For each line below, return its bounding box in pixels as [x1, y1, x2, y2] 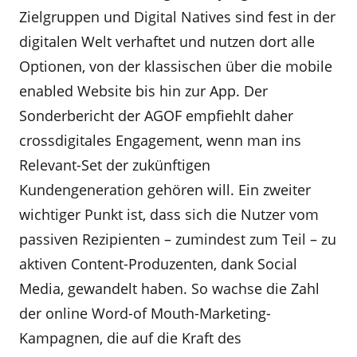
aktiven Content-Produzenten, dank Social [19, 254, 297, 273]
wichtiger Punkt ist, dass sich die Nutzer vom [19, 205, 319, 224]
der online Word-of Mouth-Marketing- [19, 304, 271, 323]
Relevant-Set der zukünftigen [19, 155, 210, 175]
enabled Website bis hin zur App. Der [19, 81, 268, 100]
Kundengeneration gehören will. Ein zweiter [19, 180, 311, 199]
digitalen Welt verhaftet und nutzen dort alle [19, 32, 315, 51]
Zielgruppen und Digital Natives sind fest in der [19, 7, 335, 26]
